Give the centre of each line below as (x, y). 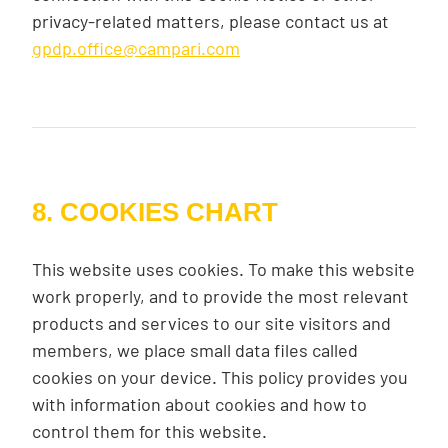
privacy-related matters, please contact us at (210, 21)
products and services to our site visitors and (211, 323)
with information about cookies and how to (199, 404)
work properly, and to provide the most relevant (220, 296)
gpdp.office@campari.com (136, 48)
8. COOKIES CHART (155, 212)
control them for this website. (151, 431)
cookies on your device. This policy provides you (220, 377)
